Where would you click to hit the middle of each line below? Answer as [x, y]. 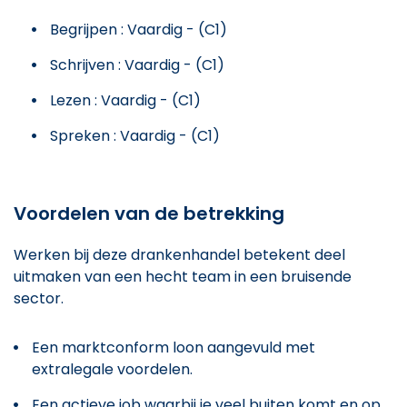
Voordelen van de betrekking [149, 213]
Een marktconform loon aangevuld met [174, 347]
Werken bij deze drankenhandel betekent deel [179, 254]
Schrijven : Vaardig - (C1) [137, 65]
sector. [39, 298]
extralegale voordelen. [112, 369]
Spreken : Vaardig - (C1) [135, 135]
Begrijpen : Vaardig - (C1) [139, 29]
